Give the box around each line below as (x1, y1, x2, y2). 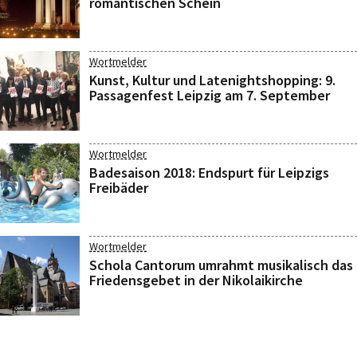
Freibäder (89, 178, 148, 197)
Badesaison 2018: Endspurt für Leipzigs (89, 163, 329, 182)
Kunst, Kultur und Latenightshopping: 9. (89, 71, 335, 89)
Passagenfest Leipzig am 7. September (89, 86, 330, 104)
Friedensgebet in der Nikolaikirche (89, 271, 303, 289)
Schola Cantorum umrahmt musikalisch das (89, 256, 353, 274)
